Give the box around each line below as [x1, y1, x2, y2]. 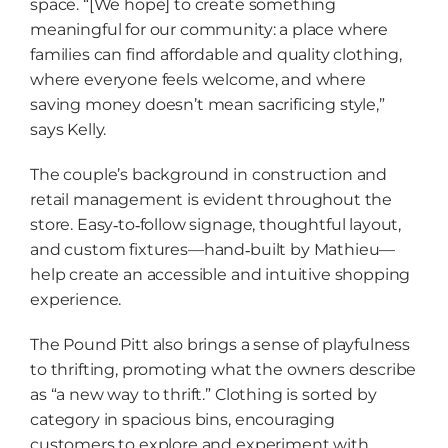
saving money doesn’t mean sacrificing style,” [29, 94, 385, 114]
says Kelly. [29, 119, 107, 139]
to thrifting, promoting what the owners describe [29, 359, 417, 379]
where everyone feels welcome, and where [29, 69, 366, 89]
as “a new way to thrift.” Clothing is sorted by [29, 384, 377, 404]
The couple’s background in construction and [29, 164, 388, 184]
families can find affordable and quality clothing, [29, 44, 402, 64]
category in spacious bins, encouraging [29, 409, 335, 429]
